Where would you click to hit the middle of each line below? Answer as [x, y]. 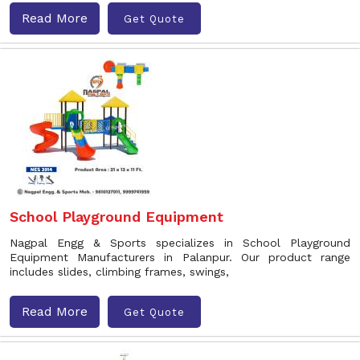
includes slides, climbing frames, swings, [119, 272]
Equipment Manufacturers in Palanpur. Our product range [180, 257]
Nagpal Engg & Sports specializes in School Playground [180, 243]
